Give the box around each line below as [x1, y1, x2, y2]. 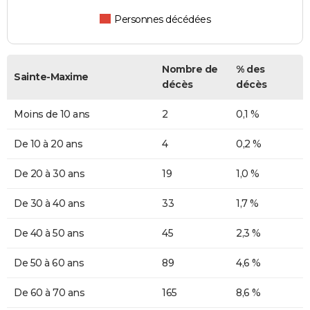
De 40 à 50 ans [14, 226, 84, 239]
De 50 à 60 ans [14, 256, 84, 269]
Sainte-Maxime [14, 70, 89, 83]
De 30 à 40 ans [14, 197, 84, 210]
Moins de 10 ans [14, 107, 90, 120]
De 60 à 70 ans [14, 286, 84, 299]
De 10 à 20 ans [14, 137, 82, 150]
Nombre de [162, 62, 218, 75]
